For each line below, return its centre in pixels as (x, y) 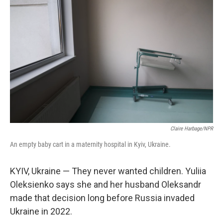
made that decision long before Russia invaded (102, 198)
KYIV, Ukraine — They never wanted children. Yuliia (108, 171)
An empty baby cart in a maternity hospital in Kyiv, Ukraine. (90, 144)
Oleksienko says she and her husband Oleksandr (106, 184)
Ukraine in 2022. (41, 211)
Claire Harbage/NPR (192, 129)
